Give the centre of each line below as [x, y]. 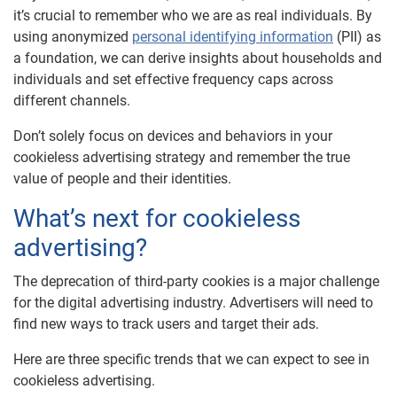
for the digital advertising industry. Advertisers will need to [193, 303]
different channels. [72, 101]
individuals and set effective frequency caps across [173, 80]
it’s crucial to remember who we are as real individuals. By [193, 16]
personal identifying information [233, 37]
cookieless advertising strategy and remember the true [182, 158]
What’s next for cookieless [157, 219]
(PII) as [357, 37]
